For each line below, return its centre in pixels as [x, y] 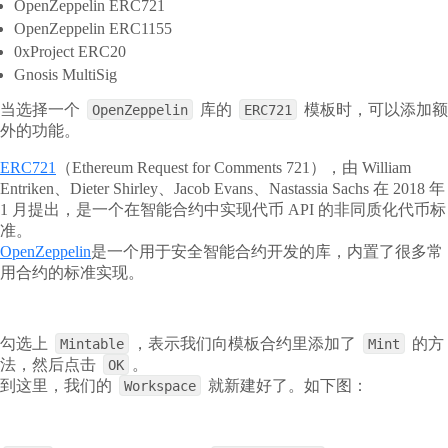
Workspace [160, 385]
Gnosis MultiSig [66, 74]
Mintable [92, 343]
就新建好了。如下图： [288, 385]
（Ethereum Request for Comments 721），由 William [233, 167]
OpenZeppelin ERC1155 [93, 29]
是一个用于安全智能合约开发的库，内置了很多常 [267, 251]
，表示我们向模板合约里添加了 [244, 343]
